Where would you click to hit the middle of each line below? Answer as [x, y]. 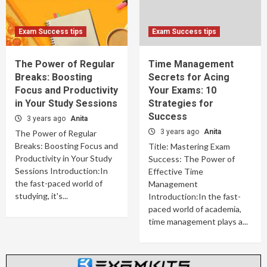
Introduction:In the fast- [195, 196]
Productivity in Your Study [63, 158]
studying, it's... [41, 196]
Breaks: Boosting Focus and [66, 146]
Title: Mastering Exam [189, 146]
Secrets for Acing [189, 77]
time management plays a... [198, 221]
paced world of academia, [195, 209]
